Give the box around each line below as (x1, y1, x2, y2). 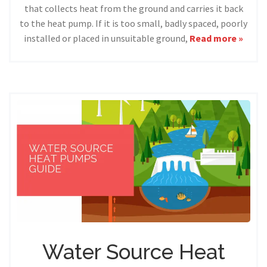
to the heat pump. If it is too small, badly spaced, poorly (20, 17, 247, 30)
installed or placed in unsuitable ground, (24, 32, 190, 45)
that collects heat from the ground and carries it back (24, 2, 243, 15)
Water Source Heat (42, 240, 225, 265)
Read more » (190, 32, 243, 45)
